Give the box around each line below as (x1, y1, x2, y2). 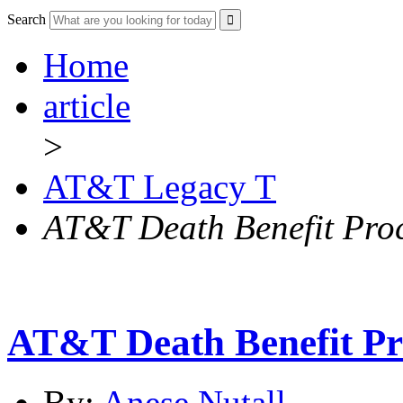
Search (7, 12, 46, 28)
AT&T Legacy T (43, 167, 276, 207)
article (43, 86, 130, 126)
